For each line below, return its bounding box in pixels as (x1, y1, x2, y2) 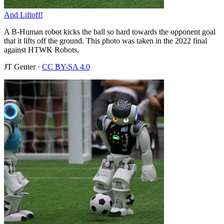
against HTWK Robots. (4, 45, 79, 54)
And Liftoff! (4, 10, 43, 19)
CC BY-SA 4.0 (42, 62, 90, 71)
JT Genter (4, 62, 35, 71)
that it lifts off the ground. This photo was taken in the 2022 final (4, 36, 207, 45)
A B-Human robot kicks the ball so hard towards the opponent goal (4, 27, 215, 36)
